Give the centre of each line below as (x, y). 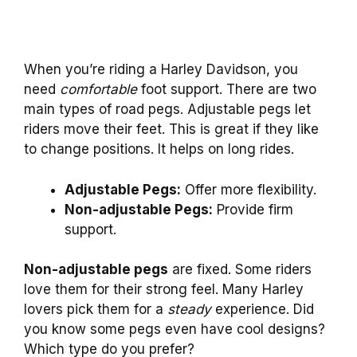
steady (189, 310)
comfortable (98, 90)
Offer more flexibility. (249, 189)
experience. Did (263, 310)
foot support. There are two (227, 90)
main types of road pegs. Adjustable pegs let (167, 110)
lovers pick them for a (96, 310)
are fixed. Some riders (240, 270)
